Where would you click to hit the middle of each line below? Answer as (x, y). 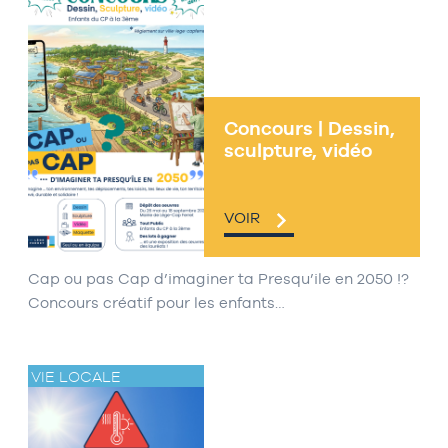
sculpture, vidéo (298, 150)
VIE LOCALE (75, 376)
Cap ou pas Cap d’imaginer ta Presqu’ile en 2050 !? (218, 279)
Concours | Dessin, (309, 128)
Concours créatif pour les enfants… (156, 303)
